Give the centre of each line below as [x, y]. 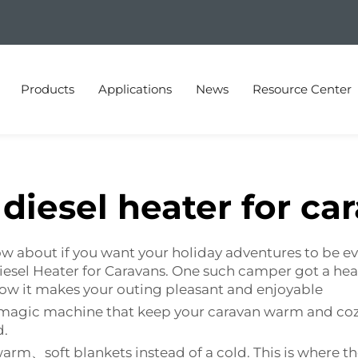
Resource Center [302, 89]
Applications [135, 89]
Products [48, 89]
